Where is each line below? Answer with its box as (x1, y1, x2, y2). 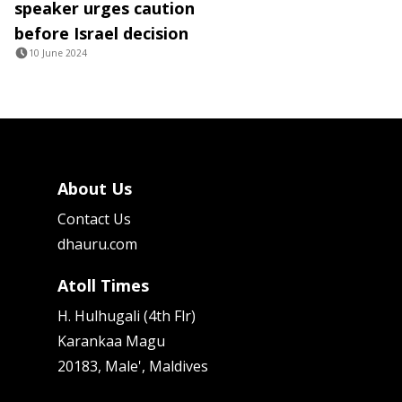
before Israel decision (14, 22, 188, 45)
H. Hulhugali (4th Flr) (57, 306, 196, 327)
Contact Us (57, 209, 131, 230)
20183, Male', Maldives (57, 356, 208, 377)
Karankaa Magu (57, 331, 165, 352)
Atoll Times (57, 275, 149, 297)
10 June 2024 (29, 47, 87, 60)
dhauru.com (57, 234, 137, 255)
